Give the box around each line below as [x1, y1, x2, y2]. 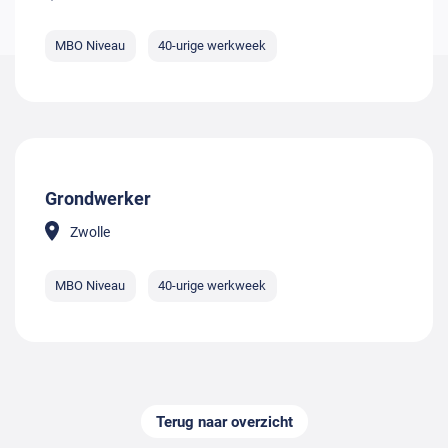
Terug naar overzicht [155, 412, 293, 431]
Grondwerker [45, 187, 151, 209]
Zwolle [70, 223, 110, 240]
